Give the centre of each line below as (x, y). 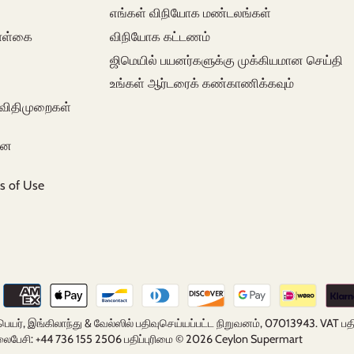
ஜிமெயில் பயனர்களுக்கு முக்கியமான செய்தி (227, 60)
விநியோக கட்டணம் (160, 37)
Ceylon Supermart (259, 339)
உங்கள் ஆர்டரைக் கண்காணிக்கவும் (202, 84)
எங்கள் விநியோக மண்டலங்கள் (191, 13)
